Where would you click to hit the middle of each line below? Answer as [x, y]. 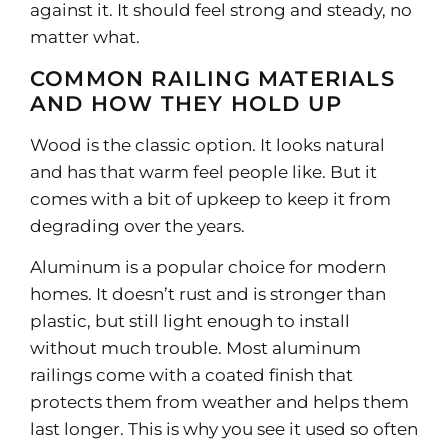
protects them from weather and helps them [219, 402]
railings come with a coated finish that [191, 375]
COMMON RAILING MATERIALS [212, 78]
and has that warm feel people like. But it [203, 171]
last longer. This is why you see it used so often [224, 429]
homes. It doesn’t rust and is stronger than [208, 294]
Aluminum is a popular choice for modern [208, 267]
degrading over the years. [137, 225]
